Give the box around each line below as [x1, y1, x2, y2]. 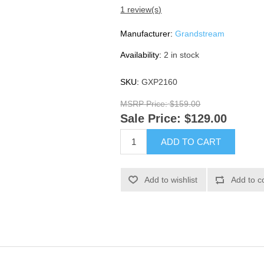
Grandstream [175, 29, 225, 38]
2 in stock [164, 50, 200, 60]
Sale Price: [120, 112, 181, 126]
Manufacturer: [120, 29, 173, 38]
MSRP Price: [120, 99, 168, 109]
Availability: [120, 50, 162, 60]
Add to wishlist [144, 174, 198, 184]
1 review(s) [120, 5, 162, 14]
